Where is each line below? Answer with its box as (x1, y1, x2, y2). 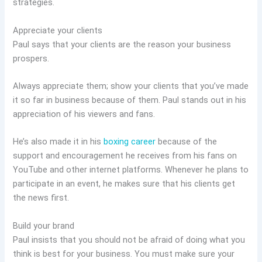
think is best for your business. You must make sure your (13, 248, 235, 259)
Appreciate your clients (13, 25, 103, 36)
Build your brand (13, 220, 75, 231)
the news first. (13, 192, 72, 204)
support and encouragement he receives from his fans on (13, 150, 237, 161)
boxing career (104, 136, 156, 147)
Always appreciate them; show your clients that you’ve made (13, 80, 249, 91)
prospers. (13, 53, 54, 64)
